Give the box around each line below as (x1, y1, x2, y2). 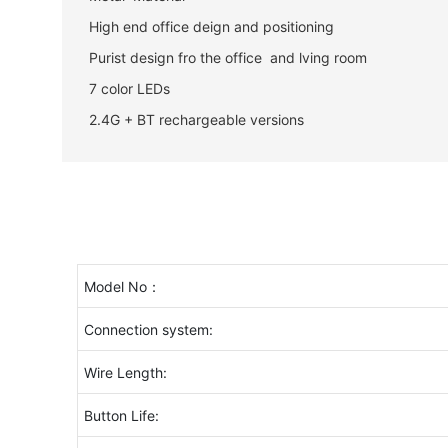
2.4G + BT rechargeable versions (88, 110, 304, 128)
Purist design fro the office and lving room (88, 48, 367, 66)
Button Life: (83, 407, 159, 425)
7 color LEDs (88, 79, 170, 97)
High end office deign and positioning (88, 17, 334, 35)
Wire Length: (83, 364, 167, 382)
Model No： (83, 278, 161, 296)
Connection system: (83, 321, 213, 339)
